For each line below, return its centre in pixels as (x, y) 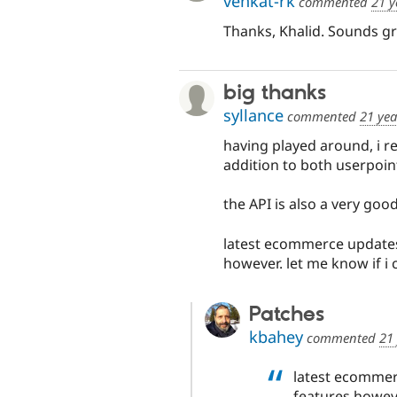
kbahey (276, 336)
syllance (253, 116)
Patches (286, 314)
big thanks (275, 93)
